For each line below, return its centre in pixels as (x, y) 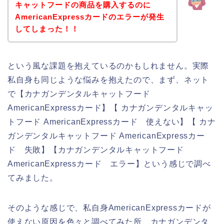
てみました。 (33, 178)
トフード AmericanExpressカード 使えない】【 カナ (112, 122)
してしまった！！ (47, 29)
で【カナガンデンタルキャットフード (79, 94)
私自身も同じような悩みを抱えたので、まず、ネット (108, 80)
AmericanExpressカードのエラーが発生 (89, 17)
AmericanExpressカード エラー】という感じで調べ (109, 164)
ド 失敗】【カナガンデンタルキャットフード (96, 150)
